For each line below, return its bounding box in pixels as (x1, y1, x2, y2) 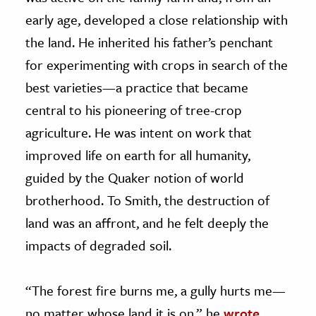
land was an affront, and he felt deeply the (25, 212, 269, 232)
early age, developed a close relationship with (25, 9, 288, 29)
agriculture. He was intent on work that (25, 122, 252, 142)
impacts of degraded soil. (25, 235, 171, 255)
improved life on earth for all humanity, (25, 145, 250, 164)
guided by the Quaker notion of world (25, 167, 244, 187)
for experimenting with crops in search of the (25, 54, 288, 74)
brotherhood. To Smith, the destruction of (25, 190, 269, 209)
